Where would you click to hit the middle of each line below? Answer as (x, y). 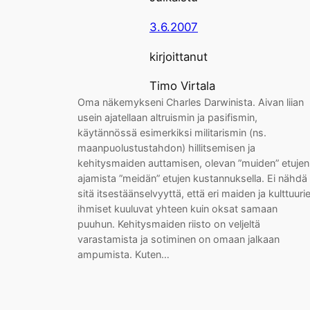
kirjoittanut (179, 56)
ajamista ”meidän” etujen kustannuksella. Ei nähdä (192, 179)
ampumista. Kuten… (124, 255)
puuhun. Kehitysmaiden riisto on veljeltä (169, 224)
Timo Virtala (182, 86)
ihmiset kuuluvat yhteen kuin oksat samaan (177, 209)
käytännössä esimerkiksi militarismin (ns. (172, 133)
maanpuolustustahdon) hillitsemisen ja (166, 148)
